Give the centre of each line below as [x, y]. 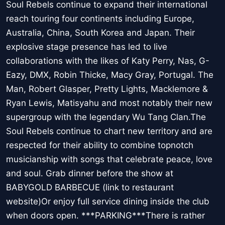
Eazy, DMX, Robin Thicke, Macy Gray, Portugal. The [110, 75]
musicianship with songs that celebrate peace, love [109, 159]
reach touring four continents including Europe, [100, 19]
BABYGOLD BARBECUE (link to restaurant [90, 188]
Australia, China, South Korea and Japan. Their [100, 33]
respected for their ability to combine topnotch [100, 145]
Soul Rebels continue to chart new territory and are [109, 131]
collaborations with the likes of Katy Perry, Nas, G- [108, 61]
